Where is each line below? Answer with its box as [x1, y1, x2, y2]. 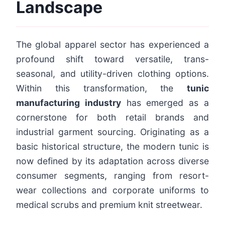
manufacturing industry [16, 97, 121, 108]
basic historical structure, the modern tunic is [16, 141, 209, 152]
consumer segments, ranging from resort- [16, 170, 209, 181]
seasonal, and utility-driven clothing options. [16, 68, 209, 79]
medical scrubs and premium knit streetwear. [16, 199, 202, 210]
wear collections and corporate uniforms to [16, 184, 209, 195]
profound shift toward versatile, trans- [16, 53, 209, 64]
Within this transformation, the [16, 82, 187, 93]
